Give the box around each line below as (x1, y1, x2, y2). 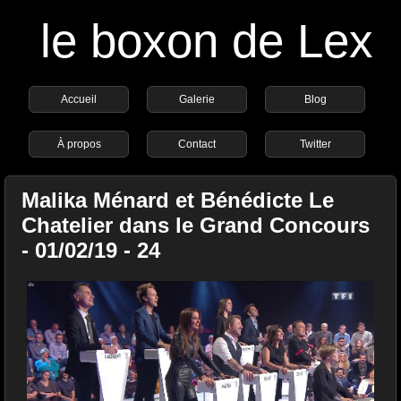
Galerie (179, 93, 216, 106)
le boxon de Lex (40, 14, 373, 67)
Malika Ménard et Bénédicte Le (21, 188, 334, 212)
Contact (178, 138, 217, 150)
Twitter (299, 138, 331, 150)
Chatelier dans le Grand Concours (21, 213, 370, 237)
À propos (56, 138, 101, 150)
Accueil (61, 93, 98, 106)
